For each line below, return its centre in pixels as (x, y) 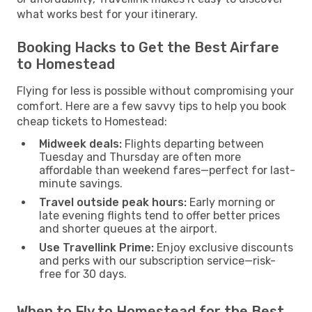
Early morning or (231, 202)
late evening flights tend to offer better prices (159, 215)
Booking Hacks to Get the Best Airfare (148, 47)
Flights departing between (193, 143)
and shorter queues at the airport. (128, 228)
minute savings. (81, 183)
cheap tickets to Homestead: (92, 121)
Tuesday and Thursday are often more (140, 157)
